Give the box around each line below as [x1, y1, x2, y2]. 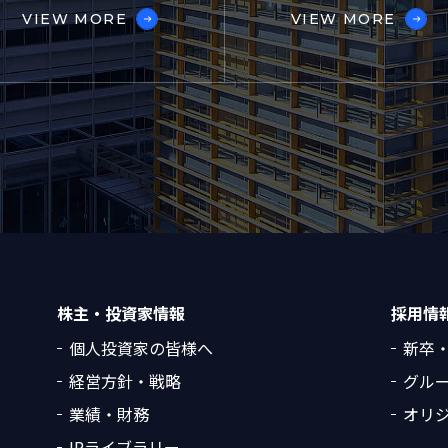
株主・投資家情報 [57, 301, 186, 326]
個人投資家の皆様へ [69, 336, 214, 361]
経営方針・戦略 [69, 369, 182, 394]
